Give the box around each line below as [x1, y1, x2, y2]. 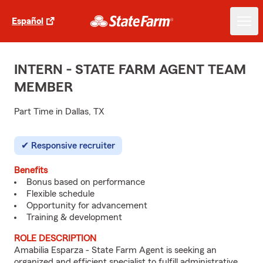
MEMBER [14, 80, 73, 95]
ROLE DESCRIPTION [14, 234, 96, 243]
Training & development [26, 213, 122, 222]
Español [12, 16, 43, 26]
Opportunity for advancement [26, 201, 147, 210]
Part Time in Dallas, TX [14, 107, 104, 116]
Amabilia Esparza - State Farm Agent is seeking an [14, 245, 217, 255]
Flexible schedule [26, 189, 95, 198]
